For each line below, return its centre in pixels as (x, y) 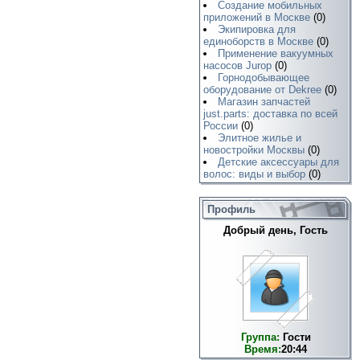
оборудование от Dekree (262, 90)
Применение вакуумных (276, 53)
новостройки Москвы (254, 150)
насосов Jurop (237, 65)
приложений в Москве (257, 17)
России (221, 126)
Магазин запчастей (264, 102)
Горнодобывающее (264, 78)
